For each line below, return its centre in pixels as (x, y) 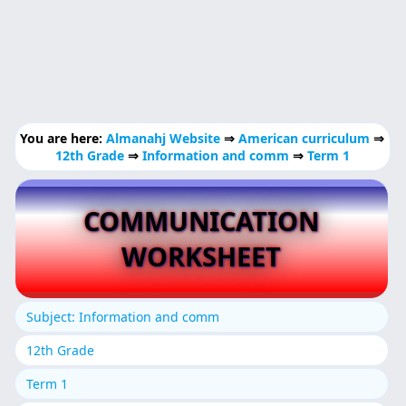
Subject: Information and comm (123, 317)
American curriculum (304, 138)
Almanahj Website (165, 138)
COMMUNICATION (202, 221)
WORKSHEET (202, 256)
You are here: (63, 138)
